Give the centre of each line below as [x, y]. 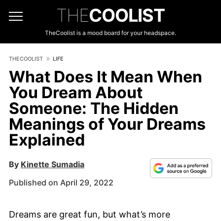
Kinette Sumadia [53, 164]
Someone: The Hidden [94, 108]
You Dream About [76, 92]
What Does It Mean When [106, 77]
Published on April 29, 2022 [61, 183]
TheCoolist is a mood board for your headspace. [110, 33]
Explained [47, 140]
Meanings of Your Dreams [107, 124]
